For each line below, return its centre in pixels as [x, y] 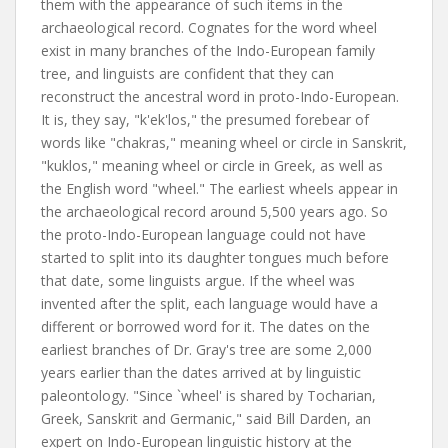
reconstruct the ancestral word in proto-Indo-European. [220, 96]
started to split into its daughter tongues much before [215, 257]
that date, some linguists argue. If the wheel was [198, 280]
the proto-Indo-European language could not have [203, 234]
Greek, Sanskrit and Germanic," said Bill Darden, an [206, 418]
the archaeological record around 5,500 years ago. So [214, 211]
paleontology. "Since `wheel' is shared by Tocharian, [208, 395]
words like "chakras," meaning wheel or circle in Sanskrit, [224, 142]
